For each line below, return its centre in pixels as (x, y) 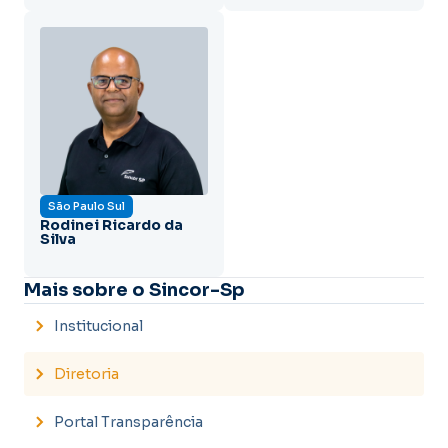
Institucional (98, 325)
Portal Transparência (128, 421)
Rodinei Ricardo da (111, 224)
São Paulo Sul (86, 205)
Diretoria (86, 373)
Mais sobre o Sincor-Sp (134, 289)
